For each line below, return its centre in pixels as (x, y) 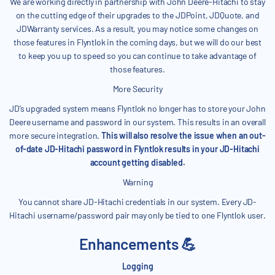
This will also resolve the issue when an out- (184, 136)
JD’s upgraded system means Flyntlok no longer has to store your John (137, 109)
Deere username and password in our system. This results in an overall (137, 122)
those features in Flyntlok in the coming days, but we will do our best (137, 42)
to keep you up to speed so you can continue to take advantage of (137, 56)
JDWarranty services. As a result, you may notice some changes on (137, 29)
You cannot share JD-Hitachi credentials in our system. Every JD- (137, 202)
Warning (137, 182)
